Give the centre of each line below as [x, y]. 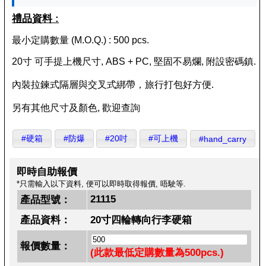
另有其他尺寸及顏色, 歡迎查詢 [76, 108]
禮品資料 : [36, 18]
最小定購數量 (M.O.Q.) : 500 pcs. [81, 40]
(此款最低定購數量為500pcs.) [157, 253]
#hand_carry [222, 139]
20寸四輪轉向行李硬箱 [141, 220]
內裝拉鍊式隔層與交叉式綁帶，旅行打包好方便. [113, 85]
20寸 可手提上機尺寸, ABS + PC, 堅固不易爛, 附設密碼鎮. [134, 62]
